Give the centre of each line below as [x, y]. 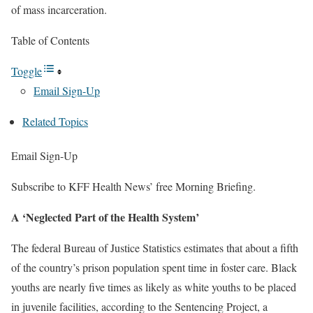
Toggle [27, 71]
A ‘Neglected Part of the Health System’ [105, 217]
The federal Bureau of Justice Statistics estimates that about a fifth [155, 248]
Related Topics [55, 121]
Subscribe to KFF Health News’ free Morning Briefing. [133, 187]
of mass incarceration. [59, 9]
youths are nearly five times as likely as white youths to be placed [154, 287]
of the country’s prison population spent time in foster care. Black [154, 268]
